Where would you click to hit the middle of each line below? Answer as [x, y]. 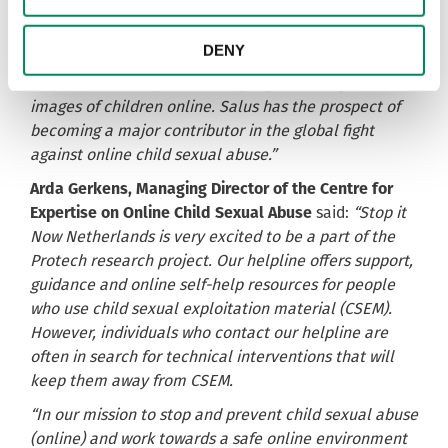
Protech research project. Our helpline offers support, [221, 261]
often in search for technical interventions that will [212, 357]
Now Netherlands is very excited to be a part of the [212, 237]
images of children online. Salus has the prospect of [215, 107]
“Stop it [377, 213]
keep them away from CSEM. [131, 381]
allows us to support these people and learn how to [213, 59]
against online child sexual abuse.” [153, 155]
